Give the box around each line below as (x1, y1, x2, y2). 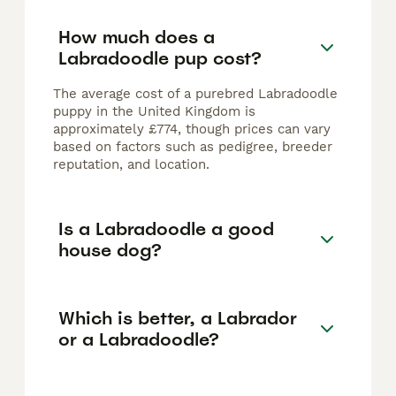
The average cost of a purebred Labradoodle (53, 86, 338, 103)
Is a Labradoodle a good (58, 217, 274, 240)
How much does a (58, 25, 215, 49)
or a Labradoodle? (58, 327, 219, 351)
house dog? (58, 238, 162, 262)
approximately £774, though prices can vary (53, 121, 331, 138)
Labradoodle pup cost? (58, 46, 262, 70)
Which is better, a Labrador (58, 306, 297, 330)
